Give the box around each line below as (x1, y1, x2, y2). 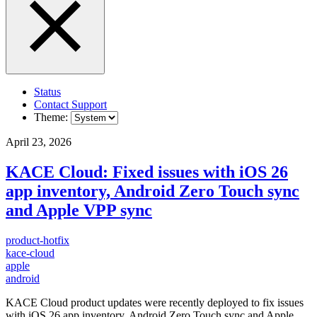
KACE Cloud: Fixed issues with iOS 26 (6, 163, 288, 182)
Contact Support (34, 98, 107, 111)
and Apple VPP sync (6, 201, 152, 220)
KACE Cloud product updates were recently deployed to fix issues (6, 296, 304, 309)
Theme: (34, 111, 71, 124)
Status (34, 86, 61, 98)
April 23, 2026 (6, 136, 71, 149)
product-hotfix (6, 234, 69, 247)
